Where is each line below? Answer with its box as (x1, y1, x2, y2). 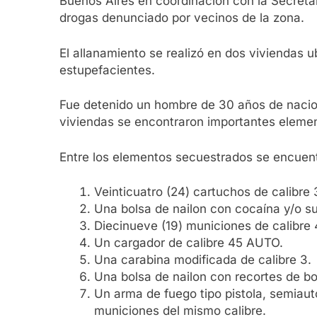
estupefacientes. (59, 62, 155, 77)
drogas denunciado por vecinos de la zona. (59, 11, 304, 25)
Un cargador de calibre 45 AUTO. (93, 236, 283, 250)
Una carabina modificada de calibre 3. (93, 253, 311, 267)
